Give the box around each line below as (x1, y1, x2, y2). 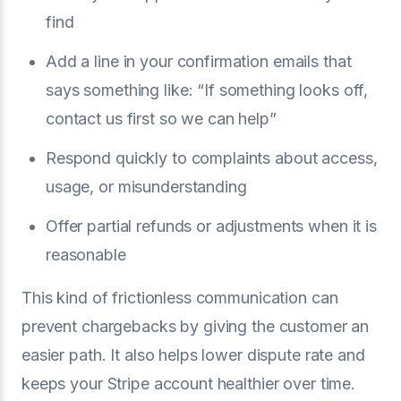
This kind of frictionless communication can (21, 288, 338, 307)
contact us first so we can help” (46, 109, 277, 128)
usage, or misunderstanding (46, 177, 247, 196)
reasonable (46, 245, 126, 264)
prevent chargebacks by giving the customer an (21, 317, 370, 336)
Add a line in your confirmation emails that (46, 52, 352, 71)
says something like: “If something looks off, (46, 81, 369, 99)
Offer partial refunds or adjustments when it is (46, 217, 377, 235)
